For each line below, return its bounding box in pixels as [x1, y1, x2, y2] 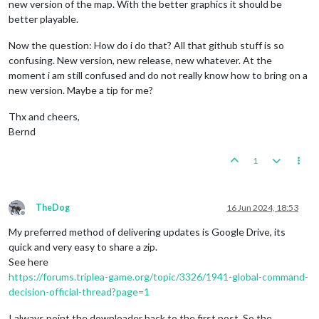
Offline [22, 212, 49, 224]
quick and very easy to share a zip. [9, 240, 157, 253]
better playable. [9, 12, 78, 25]
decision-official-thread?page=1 [9, 285, 150, 298]
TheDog [36, 202, 70, 213]
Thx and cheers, [9, 110, 80, 122]
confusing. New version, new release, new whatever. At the [9, 53, 272, 66]
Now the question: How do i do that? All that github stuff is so [9, 38, 284, 51]
